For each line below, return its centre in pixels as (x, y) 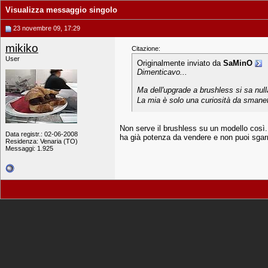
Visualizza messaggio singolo (61, 10)
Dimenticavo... (162, 72)
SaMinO (238, 63)
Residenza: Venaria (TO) (42, 141)
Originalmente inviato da (180, 63)
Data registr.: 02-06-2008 (42, 134)
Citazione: (146, 48)
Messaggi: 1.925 (29, 148)
